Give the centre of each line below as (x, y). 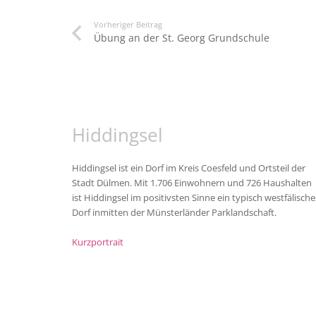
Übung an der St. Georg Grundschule (181, 38)
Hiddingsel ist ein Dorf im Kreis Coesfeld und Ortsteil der (189, 169)
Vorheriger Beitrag (128, 25)
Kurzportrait (98, 243)
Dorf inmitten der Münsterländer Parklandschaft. (174, 213)
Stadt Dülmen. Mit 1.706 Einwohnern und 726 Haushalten (192, 183)
